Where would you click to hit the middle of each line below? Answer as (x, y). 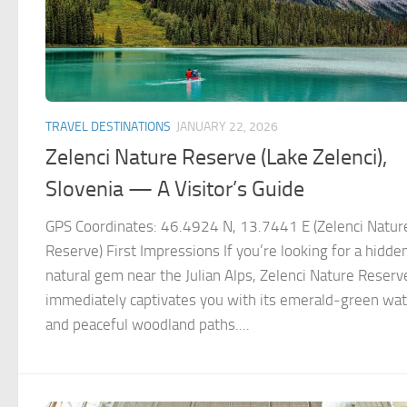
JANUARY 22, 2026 (227, 126)
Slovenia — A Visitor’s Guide (175, 189)
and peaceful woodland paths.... (148, 325)
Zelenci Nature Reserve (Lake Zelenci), (216, 158)
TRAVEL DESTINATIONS (108, 126)
